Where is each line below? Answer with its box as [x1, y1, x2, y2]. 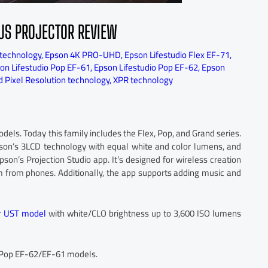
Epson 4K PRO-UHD [45, 46, 121, 63]
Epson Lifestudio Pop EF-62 [94, 59, 198, 76]
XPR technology [113, 71, 173, 89]
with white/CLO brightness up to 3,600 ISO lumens [45, 205, 242, 222]
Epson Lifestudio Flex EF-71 [124, 46, 230, 63]
